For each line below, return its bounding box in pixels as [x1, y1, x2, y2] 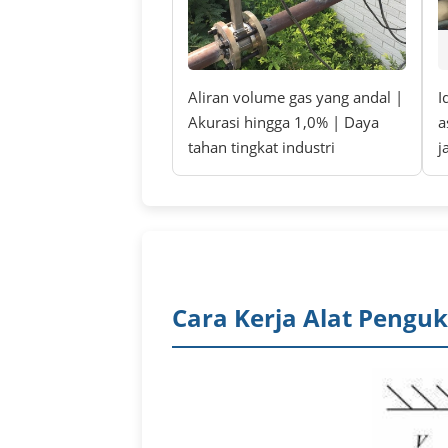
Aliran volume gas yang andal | [188, 87, 403, 108]
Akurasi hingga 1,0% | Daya [188, 112, 379, 133]
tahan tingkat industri [188, 137, 335, 158]
